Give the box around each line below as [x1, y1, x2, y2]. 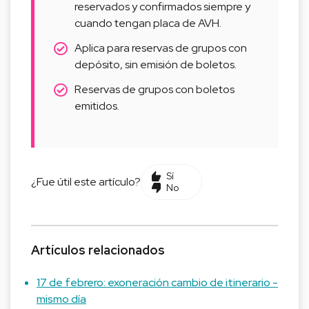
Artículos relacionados [31, 242, 165, 258]
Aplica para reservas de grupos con [74, 41, 247, 55]
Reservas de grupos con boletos [74, 82, 235, 97]
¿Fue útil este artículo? [31, 175, 141, 189]
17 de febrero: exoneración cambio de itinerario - [37, 275, 278, 290]
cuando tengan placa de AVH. [74, 16, 221, 30]
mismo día [37, 292, 86, 306]
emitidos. [74, 99, 119, 113]
